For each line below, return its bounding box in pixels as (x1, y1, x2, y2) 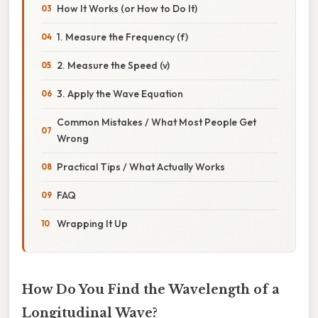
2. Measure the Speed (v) (57, 58, 170, 72)
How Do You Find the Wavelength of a (22, 281, 280, 297)
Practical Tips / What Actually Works (57, 160, 225, 173)
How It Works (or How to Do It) (57, 1, 197, 15)
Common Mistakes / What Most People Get (57, 115, 256, 128)
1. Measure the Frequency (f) (57, 30, 188, 43)
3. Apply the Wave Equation (57, 87, 183, 100)
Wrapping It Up (57, 216, 128, 230)
